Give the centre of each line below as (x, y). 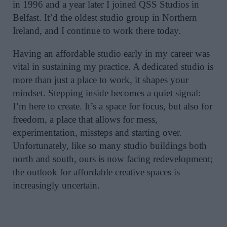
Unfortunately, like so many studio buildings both (110, 146)
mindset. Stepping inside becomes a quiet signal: (107, 93)
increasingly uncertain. (56, 185)
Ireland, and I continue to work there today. (97, 31)
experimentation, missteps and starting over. (97, 133)
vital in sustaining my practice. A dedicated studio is (113, 67)
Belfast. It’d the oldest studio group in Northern (105, 18)
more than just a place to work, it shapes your (101, 80)
